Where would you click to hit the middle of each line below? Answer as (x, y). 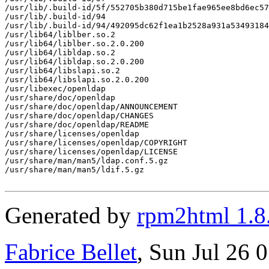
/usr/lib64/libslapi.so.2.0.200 (77, 79)
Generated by (71, 215)
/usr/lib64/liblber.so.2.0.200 (74, 43)
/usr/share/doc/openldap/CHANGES (79, 115)
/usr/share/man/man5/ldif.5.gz (74, 169)
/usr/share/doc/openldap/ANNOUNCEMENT (91, 106)
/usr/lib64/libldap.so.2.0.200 (74, 61)
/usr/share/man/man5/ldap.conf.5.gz (86, 160)
